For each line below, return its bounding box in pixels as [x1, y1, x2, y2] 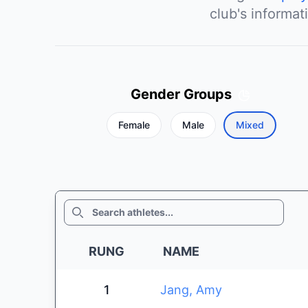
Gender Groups [130, 86, 232, 102]
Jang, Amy [160, 283, 222, 297]
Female [118, 119, 150, 131]
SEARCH [63, 199, 102, 211]
